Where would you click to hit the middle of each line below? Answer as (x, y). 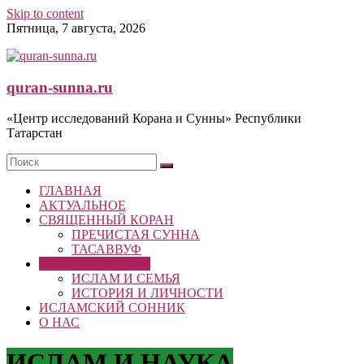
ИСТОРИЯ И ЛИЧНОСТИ (147, 293)
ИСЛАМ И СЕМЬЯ (126, 279)
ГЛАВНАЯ (70, 191)
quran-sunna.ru (60, 87)
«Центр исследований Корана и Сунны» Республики (154, 119)
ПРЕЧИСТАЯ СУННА (136, 235)
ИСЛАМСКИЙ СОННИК (112, 308)
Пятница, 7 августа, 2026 (76, 28)
